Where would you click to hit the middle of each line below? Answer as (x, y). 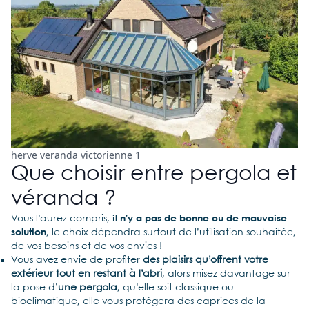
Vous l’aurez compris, (62, 219)
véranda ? (64, 199)
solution (29, 233)
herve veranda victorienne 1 (76, 155)
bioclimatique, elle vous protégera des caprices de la (138, 302)
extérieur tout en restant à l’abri (87, 274)
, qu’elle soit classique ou (176, 288)
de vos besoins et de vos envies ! (87, 247)
